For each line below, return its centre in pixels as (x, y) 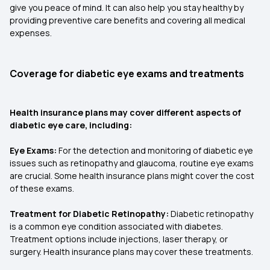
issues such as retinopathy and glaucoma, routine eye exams (132, 163)
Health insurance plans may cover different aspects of (125, 112)
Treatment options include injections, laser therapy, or (119, 239)
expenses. (31, 33)
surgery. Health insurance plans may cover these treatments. (131, 252)
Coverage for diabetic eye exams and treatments (127, 74)
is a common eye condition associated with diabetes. (116, 226)
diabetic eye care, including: (71, 125)
